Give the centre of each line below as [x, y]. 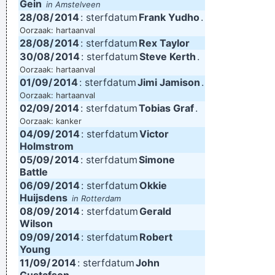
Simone [157, 160]
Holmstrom [47, 146]
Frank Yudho [169, 17]
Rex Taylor [164, 43]
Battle [34, 172]
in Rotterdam [96, 198]
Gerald [155, 211]
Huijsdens [44, 198]
